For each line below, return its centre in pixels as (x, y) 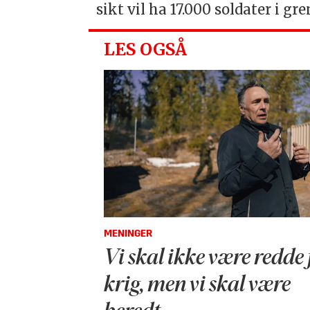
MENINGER (128, 235)
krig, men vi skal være (198, 286)
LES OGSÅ (146, 49)
